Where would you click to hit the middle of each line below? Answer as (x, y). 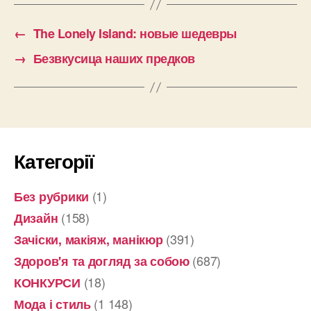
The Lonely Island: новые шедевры (135, 34)
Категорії (54, 161)
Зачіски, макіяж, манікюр (89, 240)
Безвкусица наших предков (114, 59)
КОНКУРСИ (47, 283)
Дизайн (36, 218)
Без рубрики (52, 197)
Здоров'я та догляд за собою (102, 261)
